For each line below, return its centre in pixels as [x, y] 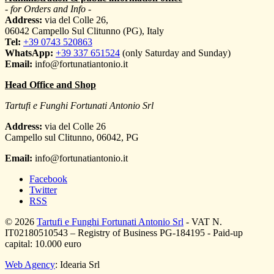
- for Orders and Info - [48, 9]
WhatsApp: [30, 53]
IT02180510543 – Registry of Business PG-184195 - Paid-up [124, 233]
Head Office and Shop [50, 85]
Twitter [43, 190]
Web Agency [30, 265]
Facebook [48, 179]
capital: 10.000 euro [43, 244]
